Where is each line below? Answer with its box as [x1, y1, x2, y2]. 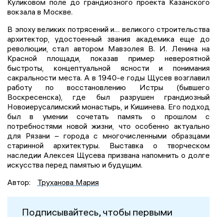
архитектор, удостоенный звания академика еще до [7, 34, 210, 44]
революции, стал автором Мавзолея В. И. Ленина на [7, 44, 210, 54]
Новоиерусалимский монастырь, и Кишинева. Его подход [7, 102, 210, 112]
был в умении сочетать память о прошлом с [7, 111, 210, 122]
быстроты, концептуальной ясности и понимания [7, 63, 210, 73]
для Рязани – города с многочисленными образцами [7, 131, 210, 141]
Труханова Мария [37, 177, 99, 187]
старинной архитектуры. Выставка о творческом [7, 140, 210, 151]
